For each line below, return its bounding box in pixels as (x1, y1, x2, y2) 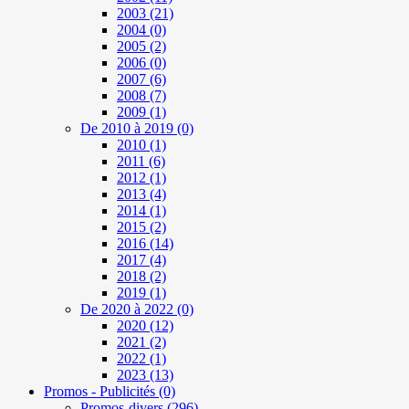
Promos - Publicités (44, 383, 155, 400)
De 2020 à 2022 (80, 301, 173, 318)
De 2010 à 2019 (80, 121, 173, 137)
